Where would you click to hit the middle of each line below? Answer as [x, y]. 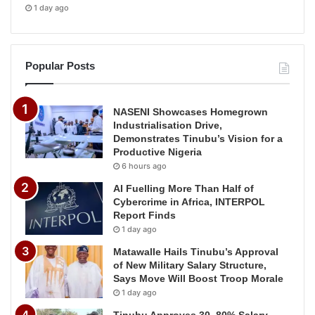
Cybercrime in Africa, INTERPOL [189, 201]
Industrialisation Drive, [168, 125]
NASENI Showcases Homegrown [191, 111]
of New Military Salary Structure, [190, 265]
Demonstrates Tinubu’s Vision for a [198, 138]
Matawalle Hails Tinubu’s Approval [196, 251]
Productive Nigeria [157, 152]
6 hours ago [144, 166]
